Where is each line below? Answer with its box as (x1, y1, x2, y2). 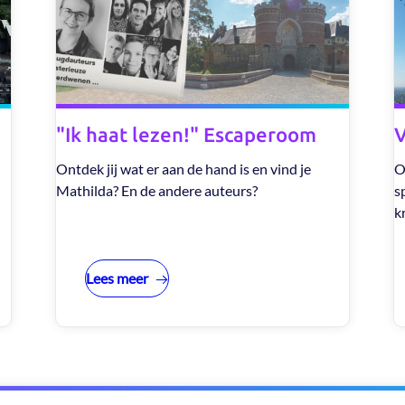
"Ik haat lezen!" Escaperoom (55, 122, 316, 146)
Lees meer (85, 268, 148, 287)
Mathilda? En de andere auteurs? (55, 181, 260, 199)
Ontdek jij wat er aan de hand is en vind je (55, 159, 311, 177)
